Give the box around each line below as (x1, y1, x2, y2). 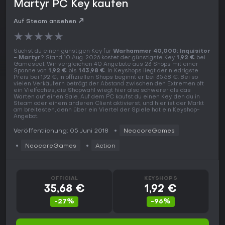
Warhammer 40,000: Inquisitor (113, 49, 210, 55)
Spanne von (14, 68, 48, 74)
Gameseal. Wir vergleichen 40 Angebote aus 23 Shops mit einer (14, 62, 198, 68)
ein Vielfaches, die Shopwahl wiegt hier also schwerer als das (14, 88, 191, 94)
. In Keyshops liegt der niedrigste (105, 68, 198, 74)
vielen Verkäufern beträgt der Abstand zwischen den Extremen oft (14, 81, 204, 87)
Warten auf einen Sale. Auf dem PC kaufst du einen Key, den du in (14, 94, 200, 100)
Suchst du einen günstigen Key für (14, 49, 113, 55)
